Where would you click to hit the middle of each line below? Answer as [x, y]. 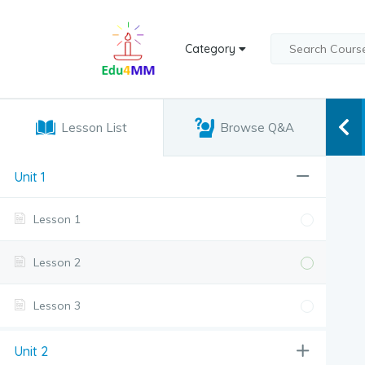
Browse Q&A [257, 128]
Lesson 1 [57, 219]
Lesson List [94, 128]
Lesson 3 [57, 306]
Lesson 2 [57, 262]
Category [212, 48]
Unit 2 [31, 351]
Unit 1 [30, 177]
